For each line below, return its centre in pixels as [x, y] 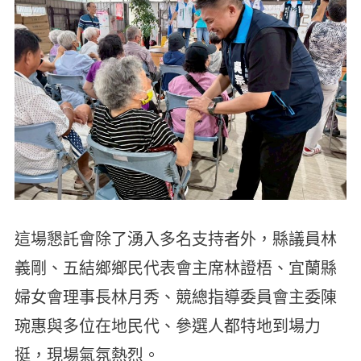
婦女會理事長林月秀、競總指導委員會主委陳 [175, 298]
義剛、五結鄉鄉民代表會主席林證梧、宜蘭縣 [175, 269]
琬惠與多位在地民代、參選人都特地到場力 [167, 327]
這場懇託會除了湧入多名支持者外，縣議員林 [175, 240]
